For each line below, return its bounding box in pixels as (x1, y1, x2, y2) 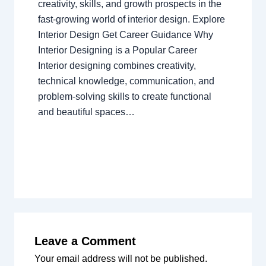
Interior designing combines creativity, (37, 61, 196, 71)
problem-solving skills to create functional (37, 91, 211, 102)
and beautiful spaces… (37, 107, 135, 118)
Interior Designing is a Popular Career (37, 45, 197, 56)
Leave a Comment (34, 235, 136, 248)
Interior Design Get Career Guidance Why (37, 30, 213, 40)
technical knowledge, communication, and (37, 76, 214, 87)
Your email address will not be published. (34, 254, 207, 264)
